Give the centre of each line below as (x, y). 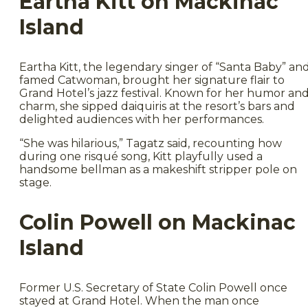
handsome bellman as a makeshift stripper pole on (158, 169)
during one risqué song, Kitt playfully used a (141, 156)
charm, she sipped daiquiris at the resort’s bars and (157, 106)
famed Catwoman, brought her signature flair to (152, 80)
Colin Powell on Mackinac (157, 222)
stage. (35, 182)
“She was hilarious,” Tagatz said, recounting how (151, 143)
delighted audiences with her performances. (142, 119)
